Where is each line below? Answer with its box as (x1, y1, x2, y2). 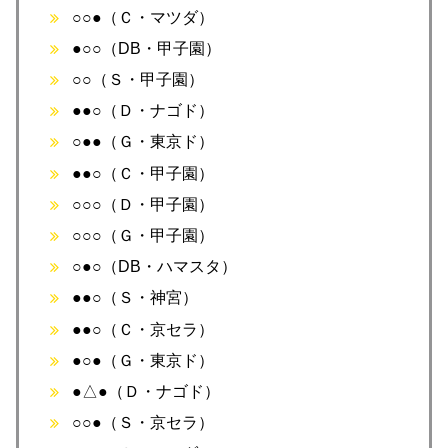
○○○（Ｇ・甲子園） (72, 227, 215, 245)
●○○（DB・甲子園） (72, 39, 222, 57)
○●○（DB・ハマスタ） (72, 258, 238, 276)
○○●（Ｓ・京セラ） (72, 414, 215, 432)
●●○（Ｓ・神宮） (72, 289, 199, 307)
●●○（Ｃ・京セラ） (72, 320, 215, 338)
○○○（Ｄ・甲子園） (72, 195, 215, 213)
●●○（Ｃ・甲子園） (72, 164, 215, 182)
